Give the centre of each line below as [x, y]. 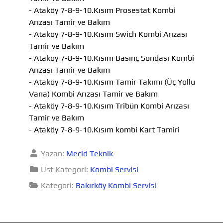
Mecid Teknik [90, 154]
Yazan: [53, 154]
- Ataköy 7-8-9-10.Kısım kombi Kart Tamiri [104, 129]
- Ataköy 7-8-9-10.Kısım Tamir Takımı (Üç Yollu [112, 82]
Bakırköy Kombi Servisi [116, 186]
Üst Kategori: [64, 170]
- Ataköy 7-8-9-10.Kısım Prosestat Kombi [102, 10]
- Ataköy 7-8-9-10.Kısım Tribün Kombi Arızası [109, 106]
